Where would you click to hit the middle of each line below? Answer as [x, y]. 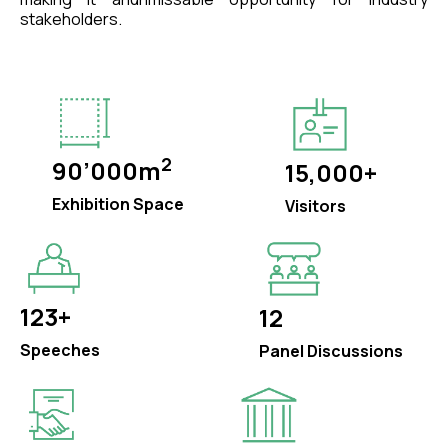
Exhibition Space [117, 204]
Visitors [315, 205]
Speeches [60, 349]
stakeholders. [71, 18]
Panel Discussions [330, 350]
